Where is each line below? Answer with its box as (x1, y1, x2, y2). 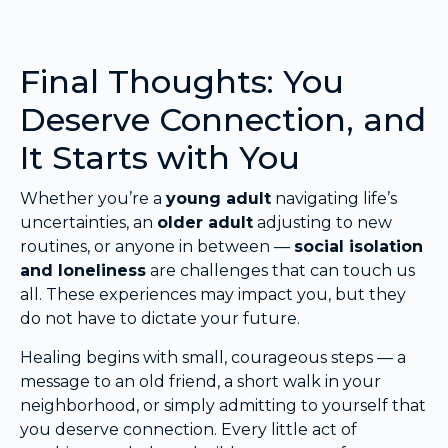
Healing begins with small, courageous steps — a (20, 347, 406, 367)
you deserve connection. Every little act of (20, 419, 357, 439)
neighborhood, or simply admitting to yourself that (20, 395, 426, 415)
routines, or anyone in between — (20, 237, 294, 257)
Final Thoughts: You (20, 62, 344, 102)
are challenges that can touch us (146, 261, 415, 281)
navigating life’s (271, 189, 397, 209)
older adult (157, 213, 253, 233)
